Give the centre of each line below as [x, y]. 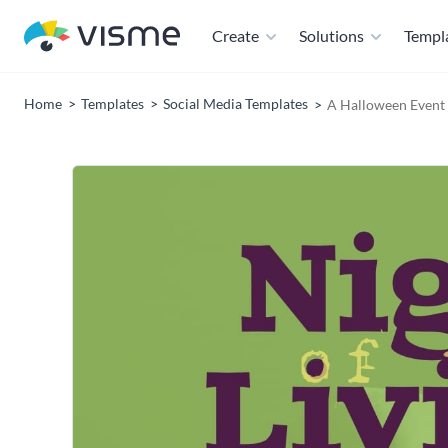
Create [235, 35]
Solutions [331, 35]
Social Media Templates [235, 103]
